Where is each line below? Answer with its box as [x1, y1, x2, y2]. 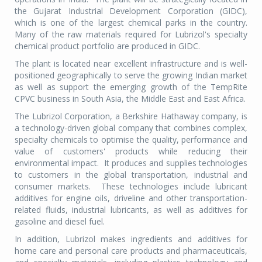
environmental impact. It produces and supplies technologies [15, 157, 247, 169]
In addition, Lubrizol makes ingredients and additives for [15, 233, 247, 245]
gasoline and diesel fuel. [15, 216, 107, 227]
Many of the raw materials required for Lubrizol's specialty [15, 29, 247, 40]
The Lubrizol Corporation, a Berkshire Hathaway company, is [15, 111, 247, 122]
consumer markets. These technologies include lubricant [15, 181, 247, 192]
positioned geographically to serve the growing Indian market [15, 70, 247, 81]
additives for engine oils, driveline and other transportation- [15, 192, 247, 204]
